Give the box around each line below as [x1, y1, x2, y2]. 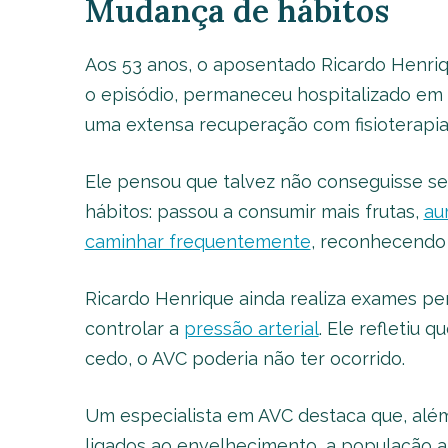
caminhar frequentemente [84, 231, 311, 253]
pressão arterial [183, 318, 319, 340]
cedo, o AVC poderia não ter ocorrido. [84, 348, 405, 370]
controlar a [84, 318, 184, 340]
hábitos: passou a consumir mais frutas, [84, 201, 424, 223]
